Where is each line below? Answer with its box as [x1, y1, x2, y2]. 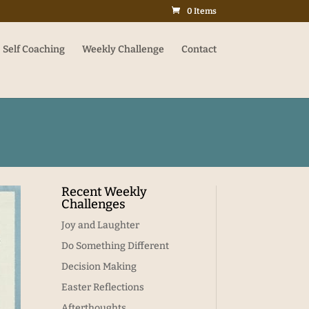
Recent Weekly [61, 183, 148, 199]
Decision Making [61, 260, 137, 272]
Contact [181, 43, 217, 55]
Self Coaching [2, 43, 65, 55]
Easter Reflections [61, 281, 145, 293]
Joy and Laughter [61, 219, 140, 231]
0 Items [186, 6, 217, 16]
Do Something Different [61, 239, 170, 252]
